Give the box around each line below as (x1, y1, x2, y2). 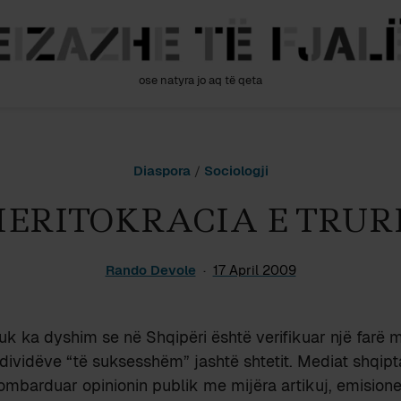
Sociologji (203, 162, 269, 179)
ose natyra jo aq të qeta (139, 73, 262, 89)
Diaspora (132, 162, 191, 179)
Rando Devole (105, 261, 196, 278)
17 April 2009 (212, 261, 296, 278)
